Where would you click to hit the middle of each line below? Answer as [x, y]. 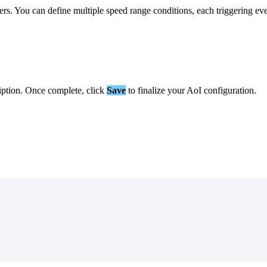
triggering [235, 10]
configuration [229, 90]
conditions [173, 10]
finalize [151, 90]
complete [65, 90]
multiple [89, 10]
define [59, 10]
